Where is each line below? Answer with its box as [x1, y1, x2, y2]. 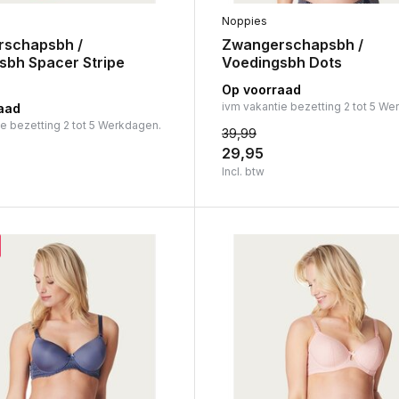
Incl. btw [221, 164, 265, 178]
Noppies [221, 13, 267, 28]
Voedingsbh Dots [221, 53, 342, 71]
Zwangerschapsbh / [221, 35, 363, 53]
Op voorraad [221, 81, 301, 97]
